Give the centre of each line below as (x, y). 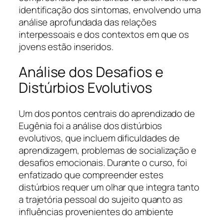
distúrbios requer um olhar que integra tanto (109, 187)
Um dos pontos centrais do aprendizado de (107, 113)
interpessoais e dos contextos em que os (104, 34)
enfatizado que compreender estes (91, 175)
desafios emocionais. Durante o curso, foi (103, 162)
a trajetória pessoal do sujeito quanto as (101, 199)
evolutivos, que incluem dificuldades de (99, 138)
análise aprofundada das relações (88, 22)
